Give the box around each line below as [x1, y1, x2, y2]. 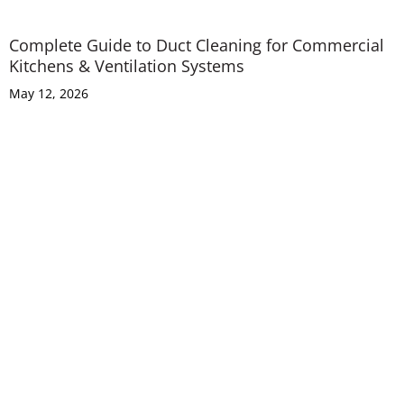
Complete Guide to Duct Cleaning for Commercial [9, 33, 384, 56]
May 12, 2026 [9, 84, 88, 102]
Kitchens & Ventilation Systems [9, 54, 244, 77]
